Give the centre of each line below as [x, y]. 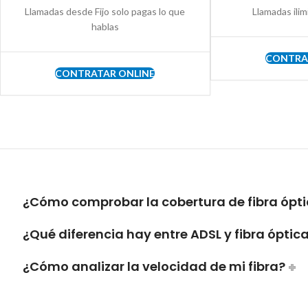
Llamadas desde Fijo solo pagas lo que [105, 12]
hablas [105, 27]
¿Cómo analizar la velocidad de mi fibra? [154, 267]
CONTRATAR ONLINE [105, 74]
